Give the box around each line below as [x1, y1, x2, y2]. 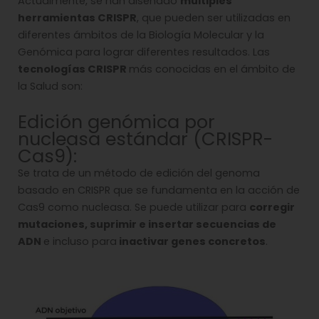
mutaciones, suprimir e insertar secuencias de [18, 216, 276, 231]
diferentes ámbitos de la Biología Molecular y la [18, 28, 264, 43]
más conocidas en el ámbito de [129, 62, 296, 77]
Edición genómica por [18, 108, 215, 135]
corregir [249, 199, 295, 214]
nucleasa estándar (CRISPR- [18, 125, 273, 152]
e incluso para [43, 234, 117, 249]
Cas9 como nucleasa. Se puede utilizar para [18, 199, 249, 214]
